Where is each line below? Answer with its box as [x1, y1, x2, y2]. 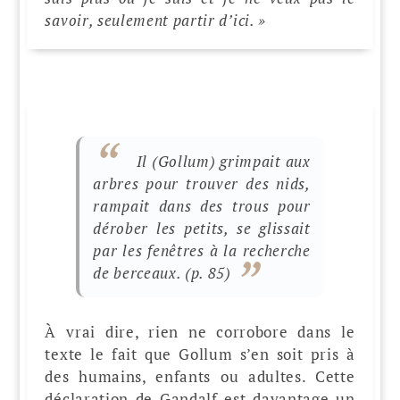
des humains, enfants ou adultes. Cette [45, 365, 355, 387]
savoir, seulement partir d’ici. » [45, 9, 266, 30]
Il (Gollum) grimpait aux [136, 151, 311, 172]
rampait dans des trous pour [93, 196, 311, 217]
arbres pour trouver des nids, [93, 173, 311, 195]
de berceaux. [93, 262, 186, 284]
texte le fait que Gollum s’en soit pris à [45, 343, 355, 364]
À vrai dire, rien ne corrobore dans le [45, 321, 355, 342]
